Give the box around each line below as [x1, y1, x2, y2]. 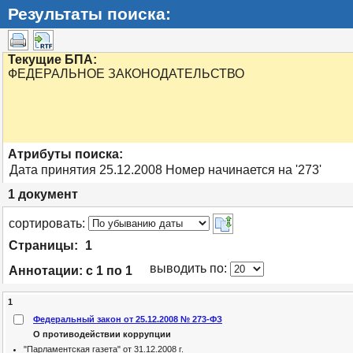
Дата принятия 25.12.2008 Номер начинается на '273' [9, 163, 321, 176]
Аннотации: [9, 264, 86, 277]
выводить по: [150, 262, 227, 275]
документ [15, 188, 78, 201]
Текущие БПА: [8, 53, 97, 66]
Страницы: [9, 239, 81, 252]
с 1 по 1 [86, 264, 132, 277]
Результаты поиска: [8, 5, 171, 23]
